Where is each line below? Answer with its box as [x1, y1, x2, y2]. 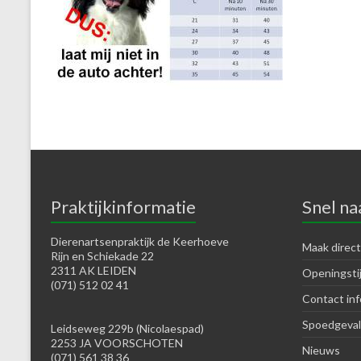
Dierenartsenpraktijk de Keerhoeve [51, 234, 229, 249]
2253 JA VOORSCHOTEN [51, 336, 183, 351]
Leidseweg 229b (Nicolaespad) [51, 322, 204, 336]
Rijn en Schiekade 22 [51, 249, 154, 263]
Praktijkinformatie [51, 196, 196, 218]
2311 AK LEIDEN [51, 263, 136, 278]
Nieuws [302, 343, 340, 358]
